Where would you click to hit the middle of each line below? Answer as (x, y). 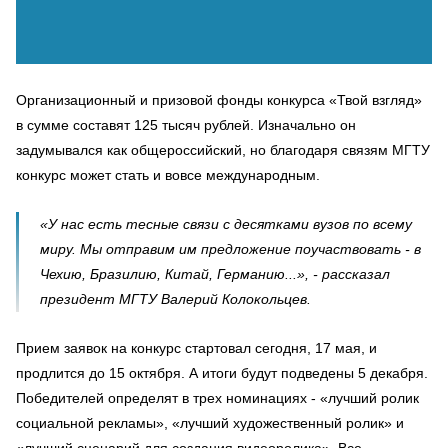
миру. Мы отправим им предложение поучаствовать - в (230, 249)
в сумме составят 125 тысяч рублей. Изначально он (186, 125)
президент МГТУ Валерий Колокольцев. (175, 299)
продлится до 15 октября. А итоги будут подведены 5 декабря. (222, 373)
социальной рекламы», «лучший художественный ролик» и (210, 423)
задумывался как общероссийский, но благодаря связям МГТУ (223, 150)
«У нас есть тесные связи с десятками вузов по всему (226, 224)
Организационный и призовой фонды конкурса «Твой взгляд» (219, 100)
